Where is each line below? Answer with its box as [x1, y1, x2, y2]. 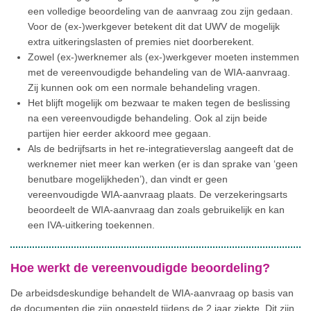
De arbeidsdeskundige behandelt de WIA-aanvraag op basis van [10, 287, 294, 299]
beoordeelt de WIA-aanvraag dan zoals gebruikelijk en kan [28, 203, 285, 215]
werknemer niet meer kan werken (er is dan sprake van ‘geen [28, 158, 298, 169]
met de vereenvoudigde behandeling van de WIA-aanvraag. [28, 66, 290, 78]
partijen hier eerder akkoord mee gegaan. [28, 127, 211, 139]
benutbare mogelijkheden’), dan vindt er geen [28, 173, 228, 185]
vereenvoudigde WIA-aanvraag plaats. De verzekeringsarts [28, 188, 287, 200]
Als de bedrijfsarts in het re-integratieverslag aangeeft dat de [28, 142, 294, 154]
